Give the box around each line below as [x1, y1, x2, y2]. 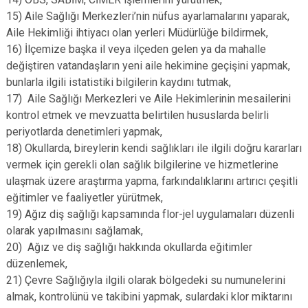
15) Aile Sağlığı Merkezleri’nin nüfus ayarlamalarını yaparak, [6, 10, 289, 23]
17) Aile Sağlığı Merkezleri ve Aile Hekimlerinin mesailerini [6, 92, 291, 105]
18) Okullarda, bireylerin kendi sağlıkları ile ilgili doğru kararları [6, 142, 302, 155]
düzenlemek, [6, 257, 67, 270]
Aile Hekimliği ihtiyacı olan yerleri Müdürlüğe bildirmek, [6, 26, 268, 39]
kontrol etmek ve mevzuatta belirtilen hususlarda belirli [6, 109, 269, 122]
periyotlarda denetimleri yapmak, [6, 125, 162, 138]
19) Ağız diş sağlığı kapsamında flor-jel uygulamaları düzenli [6, 208, 294, 221]
